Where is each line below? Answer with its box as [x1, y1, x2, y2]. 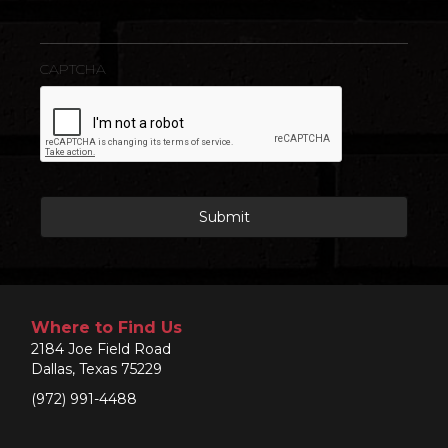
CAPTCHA [40, 60, 106, 79]
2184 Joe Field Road [31, 339, 172, 358]
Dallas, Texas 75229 [31, 359, 163, 378]
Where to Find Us [31, 317, 183, 337]
